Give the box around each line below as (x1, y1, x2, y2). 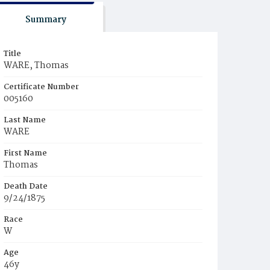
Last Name (4, 114, 46, 127)
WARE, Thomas (4, 58, 69, 73)
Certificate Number (4, 81, 79, 93)
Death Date (4, 180, 48, 193)
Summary (25, 13, 66, 27)
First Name (4, 147, 47, 160)
